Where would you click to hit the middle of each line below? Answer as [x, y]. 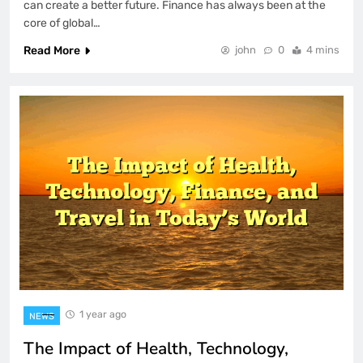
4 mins [323, 49]
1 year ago [103, 314]
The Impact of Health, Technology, [156, 348]
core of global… [62, 23]
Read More [52, 50]
